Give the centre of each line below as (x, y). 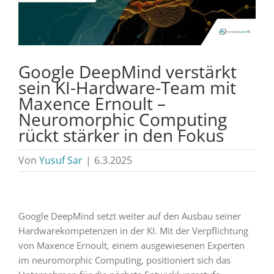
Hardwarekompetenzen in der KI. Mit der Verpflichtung (133, 230)
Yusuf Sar (61, 160)
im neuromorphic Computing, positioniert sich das (124, 260)
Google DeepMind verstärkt (128, 71)
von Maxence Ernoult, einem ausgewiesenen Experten (131, 245)
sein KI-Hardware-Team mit (127, 87)
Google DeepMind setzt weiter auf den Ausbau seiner (129, 216)
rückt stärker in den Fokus (121, 135)
